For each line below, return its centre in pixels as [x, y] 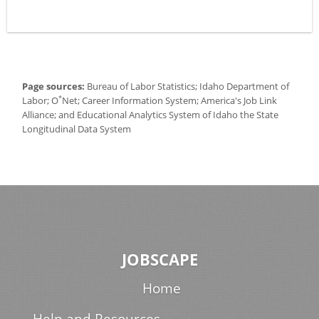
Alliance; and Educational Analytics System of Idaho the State [151, 115]
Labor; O [41, 100]
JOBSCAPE [159, 259]
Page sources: [54, 86]
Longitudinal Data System [77, 129]
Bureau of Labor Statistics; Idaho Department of [187, 86]
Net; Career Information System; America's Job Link [170, 100]
